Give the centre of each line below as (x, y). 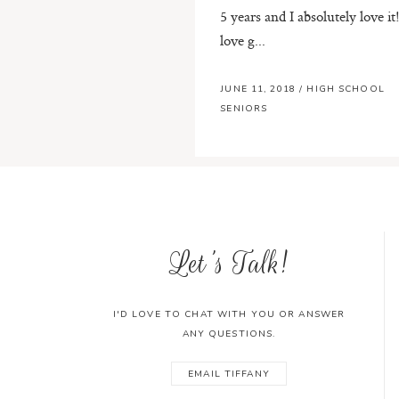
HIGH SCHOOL (346, 90)
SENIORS (244, 109)
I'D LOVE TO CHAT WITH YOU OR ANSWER (229, 315)
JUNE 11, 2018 (260, 90)
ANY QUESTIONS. (229, 334)
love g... (243, 40)
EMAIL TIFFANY (229, 374)
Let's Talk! (228, 264)
